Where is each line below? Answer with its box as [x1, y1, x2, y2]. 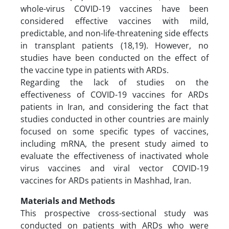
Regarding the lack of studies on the [20, 76, 209, 88]
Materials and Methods [20, 195, 117, 207]
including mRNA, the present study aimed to [20, 138, 209, 149]
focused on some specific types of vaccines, [20, 125, 209, 137]
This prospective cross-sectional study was [20, 207, 209, 219]
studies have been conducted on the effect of [20, 52, 209, 63]
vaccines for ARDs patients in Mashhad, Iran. [20, 174, 191, 186]
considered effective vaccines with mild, [20, 15, 209, 27]
